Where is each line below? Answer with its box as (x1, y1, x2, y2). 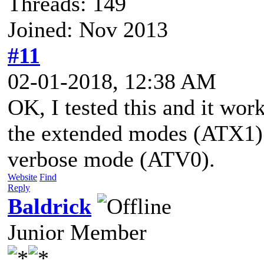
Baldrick (8, 193, 91, 219)
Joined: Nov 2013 (8, 16, 168, 42)
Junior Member (8, 219, 147, 245)
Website (8, 171, 37, 182)
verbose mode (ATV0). (8, 146, 215, 171)
